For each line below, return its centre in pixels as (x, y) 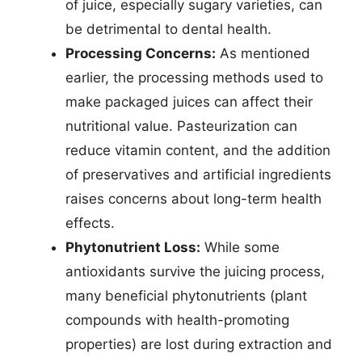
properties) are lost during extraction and (199, 344)
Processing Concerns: (141, 53)
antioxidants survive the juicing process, (195, 271)
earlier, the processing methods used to (194, 77)
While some (240, 247)
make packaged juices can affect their (189, 101)
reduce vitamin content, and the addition (198, 150)
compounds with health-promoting (177, 320)
